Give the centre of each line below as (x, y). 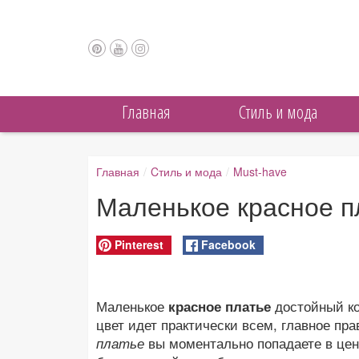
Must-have (260, 171)
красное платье (220, 307)
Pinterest (139, 244)
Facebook (228, 244)
